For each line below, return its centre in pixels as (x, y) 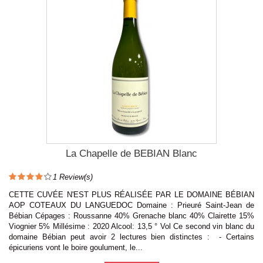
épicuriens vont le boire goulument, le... (76, 247)
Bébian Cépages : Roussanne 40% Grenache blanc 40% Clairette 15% (131, 215)
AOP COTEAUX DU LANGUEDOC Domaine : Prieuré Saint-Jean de (131, 205)
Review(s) (75, 177)
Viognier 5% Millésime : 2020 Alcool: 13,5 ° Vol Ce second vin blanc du (131, 226)
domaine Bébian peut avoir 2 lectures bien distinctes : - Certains (131, 237)
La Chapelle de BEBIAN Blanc (131, 153)
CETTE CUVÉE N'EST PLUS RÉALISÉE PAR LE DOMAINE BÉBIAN (131, 194)
